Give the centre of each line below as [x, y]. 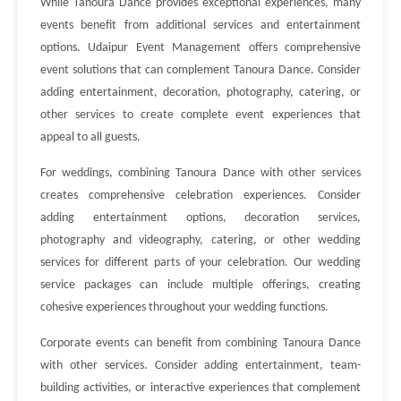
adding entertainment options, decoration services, [200, 218]
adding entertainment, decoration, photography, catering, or [200, 93]
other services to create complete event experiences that [200, 115]
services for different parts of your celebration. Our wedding [200, 263]
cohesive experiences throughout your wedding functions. [184, 307]
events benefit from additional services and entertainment [200, 26]
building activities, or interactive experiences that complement [200, 388]
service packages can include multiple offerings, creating [200, 285]
